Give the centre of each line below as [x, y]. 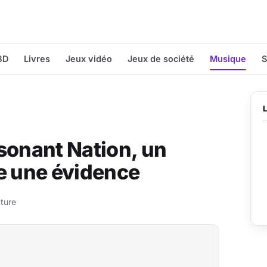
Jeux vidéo [89, 59]
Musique [228, 59]
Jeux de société [161, 59]
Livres [37, 59]
